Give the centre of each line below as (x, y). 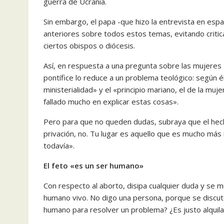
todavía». (59, 145)
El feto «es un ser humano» (93, 165)
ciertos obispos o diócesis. (89, 45)
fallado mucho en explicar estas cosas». (111, 101)
